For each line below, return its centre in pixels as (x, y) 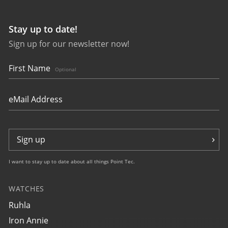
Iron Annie (28, 220)
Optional (66, 69)
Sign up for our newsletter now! (69, 44)
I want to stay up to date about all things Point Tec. (72, 161)
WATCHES (26, 189)
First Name (31, 68)
